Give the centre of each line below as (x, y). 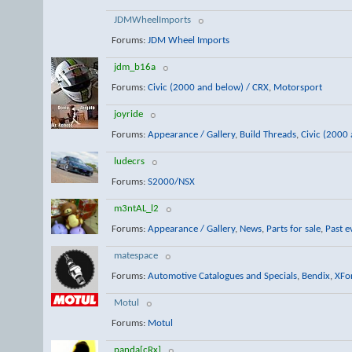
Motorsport (297, 87)
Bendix (315, 276)
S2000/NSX (171, 181)
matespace (136, 256)
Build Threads (268, 134)
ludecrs (129, 161)
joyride (128, 114)
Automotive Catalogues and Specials (222, 276)
